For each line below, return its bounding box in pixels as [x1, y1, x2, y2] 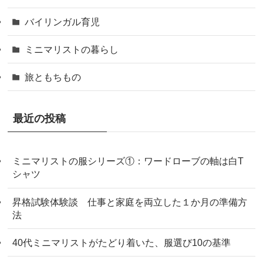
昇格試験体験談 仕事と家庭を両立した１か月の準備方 [12, 196, 248, 207]
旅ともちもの [24, 72, 81, 83]
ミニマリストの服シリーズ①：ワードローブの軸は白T [12, 156, 244, 167]
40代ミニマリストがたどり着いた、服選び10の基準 [12, 237, 231, 248]
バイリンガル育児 [24, 16, 100, 27]
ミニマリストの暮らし [24, 44, 119, 55]
